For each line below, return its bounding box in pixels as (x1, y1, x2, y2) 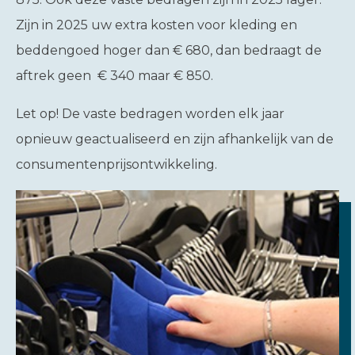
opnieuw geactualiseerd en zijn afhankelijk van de (16, 132, 334, 147)
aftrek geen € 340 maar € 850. (16, 68, 213, 83)
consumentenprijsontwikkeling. (16, 157, 217, 172)
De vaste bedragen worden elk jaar (59, 106, 284, 121)
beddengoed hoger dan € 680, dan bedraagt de (16, 43, 322, 58)
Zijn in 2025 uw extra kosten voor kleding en (16, 17, 297, 32)
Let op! (16, 106, 59, 121)
